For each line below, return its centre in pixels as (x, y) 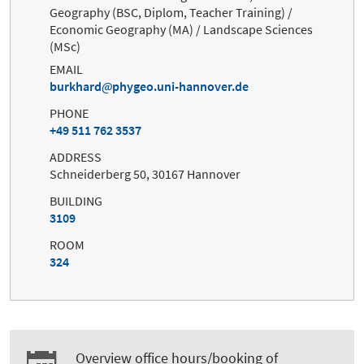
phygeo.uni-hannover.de (180, 87)
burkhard (76, 87)
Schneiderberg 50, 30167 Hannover (145, 174)
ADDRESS (76, 157)
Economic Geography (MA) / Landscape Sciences (181, 30)
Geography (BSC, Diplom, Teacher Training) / (171, 13)
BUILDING (76, 201)
